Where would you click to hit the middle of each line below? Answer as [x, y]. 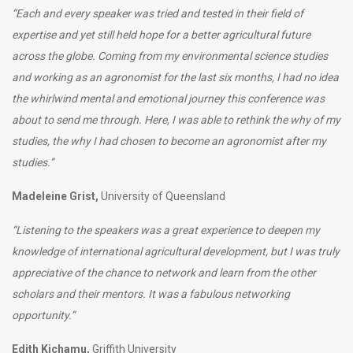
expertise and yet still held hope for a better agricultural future [161, 34]
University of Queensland [163, 196]
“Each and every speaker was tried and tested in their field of [158, 13]
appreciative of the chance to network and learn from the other [164, 272]
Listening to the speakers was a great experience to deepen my [168, 230]
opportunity [40, 315]
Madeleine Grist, [56, 196]
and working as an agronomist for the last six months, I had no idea [175, 77]
